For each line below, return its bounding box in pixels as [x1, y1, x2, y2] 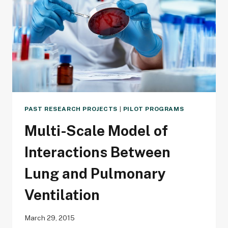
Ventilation [24, 186, 100, 204]
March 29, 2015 [24, 213, 75, 222]
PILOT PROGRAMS [123, 105, 184, 113]
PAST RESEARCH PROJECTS [24, 105, 118, 113]
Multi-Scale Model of [24, 122, 168, 139]
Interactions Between [24, 144, 170, 161]
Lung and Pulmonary [24, 165, 166, 182]
